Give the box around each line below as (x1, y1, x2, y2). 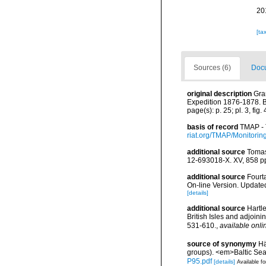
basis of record (187, 123, 238, 131)
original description (187, 90, 252, 98)
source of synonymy (187, 240, 256, 248)
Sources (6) (194, 64, 231, 72)
